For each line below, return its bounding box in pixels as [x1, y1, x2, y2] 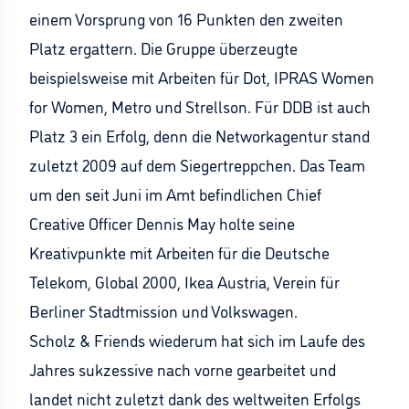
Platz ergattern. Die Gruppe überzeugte [29, 37, 298, 58]
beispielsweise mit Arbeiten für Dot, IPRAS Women [29, 66, 374, 88]
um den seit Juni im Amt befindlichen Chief [29, 183, 321, 204]
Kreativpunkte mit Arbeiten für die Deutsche [29, 241, 330, 263]
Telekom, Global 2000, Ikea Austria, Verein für [29, 270, 340, 292]
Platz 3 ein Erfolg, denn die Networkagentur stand [29, 124, 370, 146]
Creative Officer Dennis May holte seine [29, 212, 295, 234]
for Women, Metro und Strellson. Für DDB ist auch [29, 95, 371, 117]
